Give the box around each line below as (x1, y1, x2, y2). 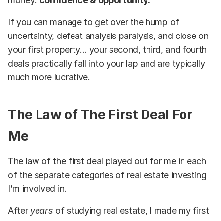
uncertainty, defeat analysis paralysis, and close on (8, 30, 209, 41)
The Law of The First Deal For (8, 107, 193, 123)
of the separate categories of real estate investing (8, 170, 207, 181)
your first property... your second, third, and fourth (8, 44, 207, 55)
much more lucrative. (8, 72, 90, 82)
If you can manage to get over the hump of (8, 16, 179, 27)
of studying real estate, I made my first (53, 205, 209, 216)
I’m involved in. (8, 184, 67, 194)
